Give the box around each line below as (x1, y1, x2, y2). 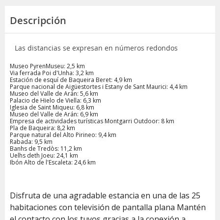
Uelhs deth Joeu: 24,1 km (10, 151, 78, 160)
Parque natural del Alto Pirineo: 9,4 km (10, 130, 116, 139)
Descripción (10, 13, 66, 27)
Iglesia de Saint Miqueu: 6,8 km (10, 103, 94, 111)
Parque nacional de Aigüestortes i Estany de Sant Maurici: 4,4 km (10, 82, 188, 91)
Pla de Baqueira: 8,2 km (10, 123, 75, 132)
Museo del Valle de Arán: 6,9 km (10, 110, 98, 118)
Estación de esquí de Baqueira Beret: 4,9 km (10, 75, 132, 84)
